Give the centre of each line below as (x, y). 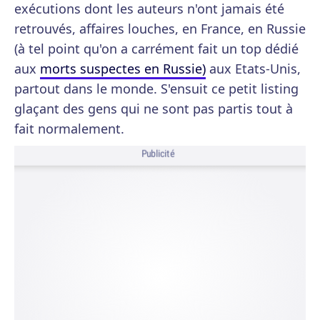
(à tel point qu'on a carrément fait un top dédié (156, 49)
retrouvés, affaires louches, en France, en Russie (160, 29)
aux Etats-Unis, (253, 69)
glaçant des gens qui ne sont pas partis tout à (154, 109)
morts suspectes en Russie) (123, 69)
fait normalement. (69, 129)
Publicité (158, 154)
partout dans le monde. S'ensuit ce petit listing (156, 89)
